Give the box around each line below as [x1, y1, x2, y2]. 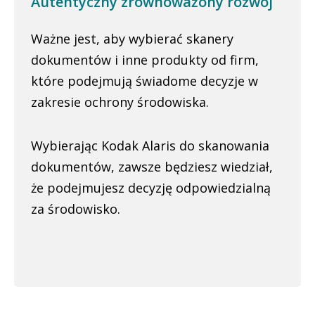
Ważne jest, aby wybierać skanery [31, 30, 233, 47]
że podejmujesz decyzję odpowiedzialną [31, 179, 271, 196]
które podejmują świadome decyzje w [31, 72, 258, 89]
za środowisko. [31, 200, 120, 217]
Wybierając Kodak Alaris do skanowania [31, 137, 269, 154]
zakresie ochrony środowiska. [31, 94, 209, 110]
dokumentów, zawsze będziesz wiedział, [31, 158, 273, 175]
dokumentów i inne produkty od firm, [31, 51, 259, 68]
